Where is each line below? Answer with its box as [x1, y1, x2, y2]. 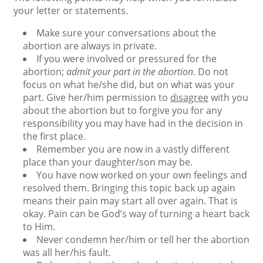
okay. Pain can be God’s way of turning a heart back [23, 207, 249, 220]
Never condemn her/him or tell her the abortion [36, 233, 249, 246]
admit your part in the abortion [66, 65, 193, 78]
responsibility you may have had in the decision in [23, 117, 243, 130]
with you [208, 91, 248, 104]
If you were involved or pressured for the [36, 52, 217, 65]
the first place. [23, 130, 86, 143]
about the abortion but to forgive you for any [23, 104, 222, 117]
